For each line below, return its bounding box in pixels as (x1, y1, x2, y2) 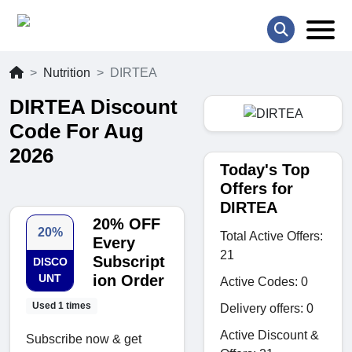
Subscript (93, 253, 166, 271)
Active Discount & (220, 328, 319, 342)
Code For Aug (9, 119, 144, 144)
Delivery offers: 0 (220, 301, 313, 315)
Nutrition (43, 66, 90, 80)
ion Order (93, 272, 165, 290)
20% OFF (93, 215, 161, 233)
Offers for (220, 179, 293, 197)
